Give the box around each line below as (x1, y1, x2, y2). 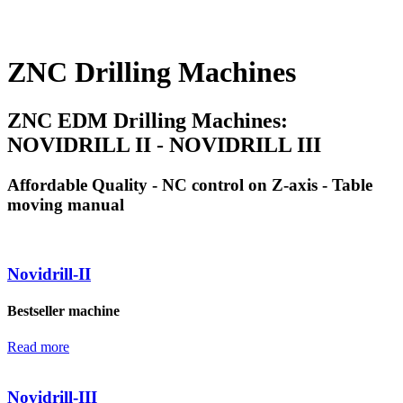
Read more (7, 338, 69, 354)
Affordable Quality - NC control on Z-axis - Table (7, 175, 372, 194)
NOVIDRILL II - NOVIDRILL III (7, 132, 321, 157)
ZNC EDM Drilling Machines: (7, 108, 288, 132)
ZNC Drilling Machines (7, 56, 296, 89)
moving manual (7, 194, 124, 214)
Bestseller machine (7, 303, 120, 319)
